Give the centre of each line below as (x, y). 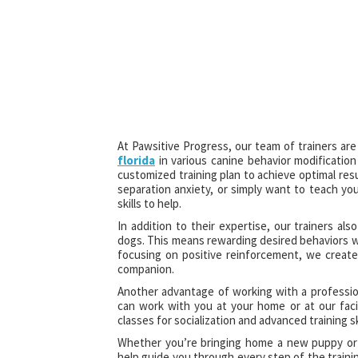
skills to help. (149, 203)
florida (136, 160)
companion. (146, 268)
